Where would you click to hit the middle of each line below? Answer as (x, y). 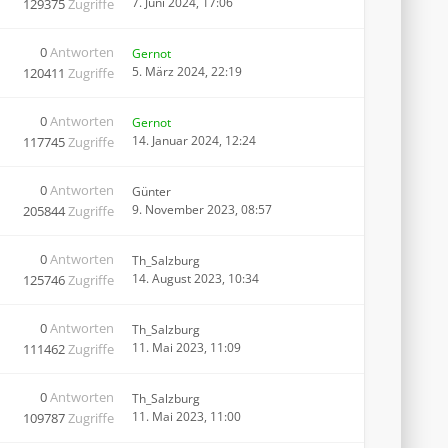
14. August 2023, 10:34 (195, 278)
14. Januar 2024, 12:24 (194, 140)
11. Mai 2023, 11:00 (186, 416)
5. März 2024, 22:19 (187, 71)
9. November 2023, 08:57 (202, 209)
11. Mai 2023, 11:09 (186, 347)
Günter (151, 191)
